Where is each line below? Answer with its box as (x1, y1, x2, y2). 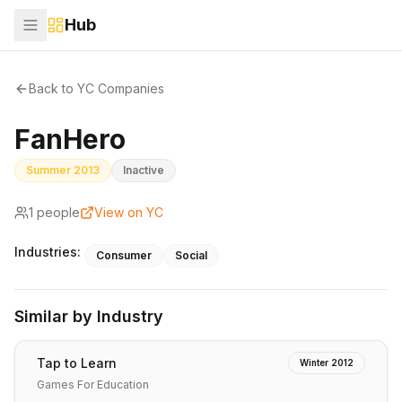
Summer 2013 (26, 163, 100, 177)
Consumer (96, 249, 152, 262)
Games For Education (37, 378, 149, 391)
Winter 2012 (300, 357, 354, 368)
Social (175, 249, 207, 262)
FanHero (14, 123, 126, 155)
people (33, 205, 80, 220)
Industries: (14, 244, 81, 259)
